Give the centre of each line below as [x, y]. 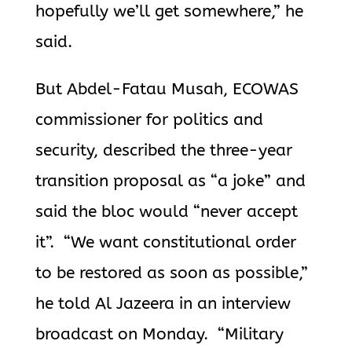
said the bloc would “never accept [166, 212]
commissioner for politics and [149, 120]
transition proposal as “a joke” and [170, 181]
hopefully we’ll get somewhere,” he [169, 11]
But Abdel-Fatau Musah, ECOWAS [167, 89]
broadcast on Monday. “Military [159, 334]
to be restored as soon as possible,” [171, 273]
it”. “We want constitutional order [165, 242]
